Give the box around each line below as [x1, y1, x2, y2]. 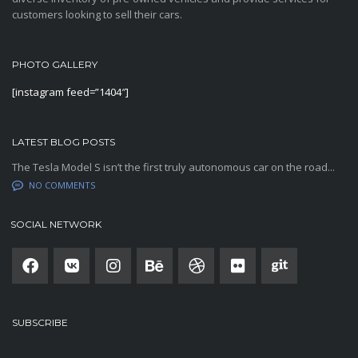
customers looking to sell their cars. [12, 6, 182, 22]
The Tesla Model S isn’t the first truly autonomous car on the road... [12, 159, 335, 174]
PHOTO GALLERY [12, 58, 97, 70]
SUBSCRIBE [12, 316, 68, 328]
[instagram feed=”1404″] [12, 84, 129, 99]
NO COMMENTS [29, 178, 95, 191]
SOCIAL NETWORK [10, 217, 101, 230]
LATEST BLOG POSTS [12, 135, 115, 148]
